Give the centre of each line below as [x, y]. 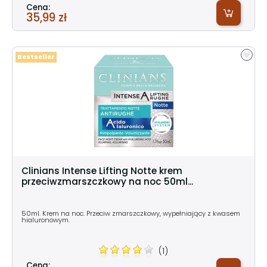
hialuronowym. [46, 220]
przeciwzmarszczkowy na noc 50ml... [107, 181]
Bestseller [36, 57]
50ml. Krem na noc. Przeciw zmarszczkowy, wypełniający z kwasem [131, 213]
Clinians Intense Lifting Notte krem [102, 170]
